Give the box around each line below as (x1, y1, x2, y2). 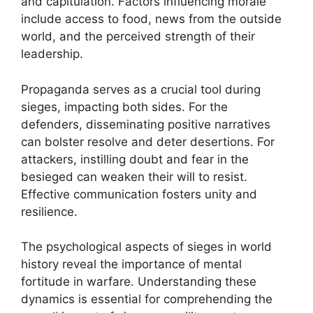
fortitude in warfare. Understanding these (21, 275, 256, 289)
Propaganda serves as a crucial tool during (21, 82, 261, 96)
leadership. (21, 47, 83, 61)
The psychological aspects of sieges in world (21, 240, 272, 254)
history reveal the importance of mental (21, 257, 242, 271)
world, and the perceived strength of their (21, 29, 255, 43)
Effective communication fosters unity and (21, 187, 257, 201)
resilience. (21, 204, 78, 219)
